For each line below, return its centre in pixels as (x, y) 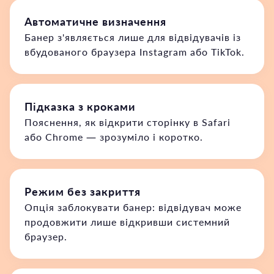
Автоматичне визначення (95, 21)
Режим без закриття (83, 191)
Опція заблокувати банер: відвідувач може (133, 207)
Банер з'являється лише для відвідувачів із (133, 37)
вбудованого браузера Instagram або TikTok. (135, 52)
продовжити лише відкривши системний (127, 222)
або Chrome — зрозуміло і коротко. (114, 137)
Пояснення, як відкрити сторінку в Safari (128, 122)
